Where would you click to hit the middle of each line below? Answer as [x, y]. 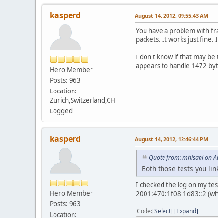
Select [163, 211]
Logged [61, 111]
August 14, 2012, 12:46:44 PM [172, 139]
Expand [186, 211]
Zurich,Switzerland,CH [82, 100]
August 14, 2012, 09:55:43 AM [172, 15]
